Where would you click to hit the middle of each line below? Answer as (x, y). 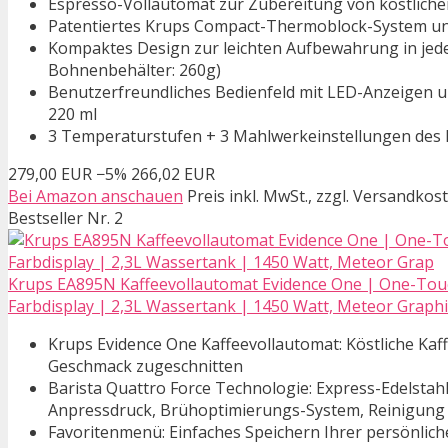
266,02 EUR (173, 174)
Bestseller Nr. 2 (65, 218)
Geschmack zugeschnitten (145, 366)
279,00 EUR (50, 174)
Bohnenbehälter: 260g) (134, 70)
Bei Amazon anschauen (95, 196)
